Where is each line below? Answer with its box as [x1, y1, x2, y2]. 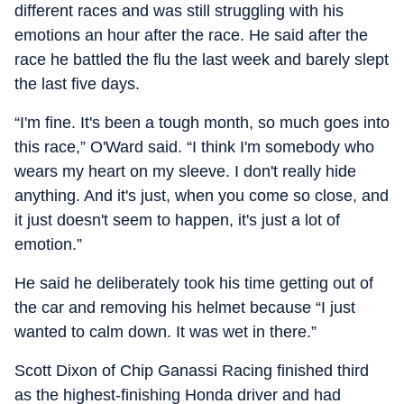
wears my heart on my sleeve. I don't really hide [14, 162, 356, 180]
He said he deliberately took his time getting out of [14, 274, 373, 292]
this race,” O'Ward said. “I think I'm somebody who [14, 138, 374, 156]
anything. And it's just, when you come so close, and [14, 187, 389, 205]
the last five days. [14, 75, 140, 93]
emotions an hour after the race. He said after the [14, 26, 368, 44]
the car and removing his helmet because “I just [14, 298, 355, 317]
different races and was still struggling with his [14, 2, 344, 20]
